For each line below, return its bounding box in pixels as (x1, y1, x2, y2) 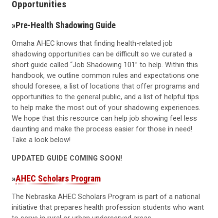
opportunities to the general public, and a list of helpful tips (12, 92, 199, 101)
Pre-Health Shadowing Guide (16, 19, 116, 30)
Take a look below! (12, 135, 71, 144)
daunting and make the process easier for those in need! (12, 124, 192, 133)
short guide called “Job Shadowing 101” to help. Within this (12, 60, 198, 69)
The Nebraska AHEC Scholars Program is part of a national (12, 192, 200, 201)
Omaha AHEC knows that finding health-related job (12, 38, 173, 48)
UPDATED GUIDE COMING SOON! (12, 153, 122, 163)
